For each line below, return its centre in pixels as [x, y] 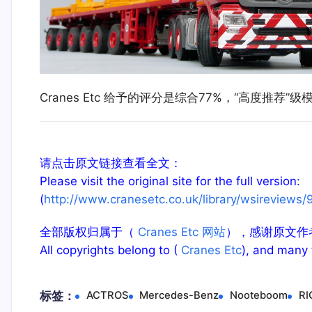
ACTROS [107, 296]
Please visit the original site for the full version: [170, 181]
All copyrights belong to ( [110, 250]
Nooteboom [259, 296]
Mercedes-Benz [179, 296]
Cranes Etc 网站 [180, 232]
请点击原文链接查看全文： [110, 163]
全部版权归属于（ [87, 232]
